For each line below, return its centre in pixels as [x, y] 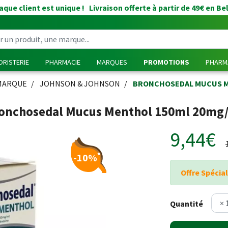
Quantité [187, 204]
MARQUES [112, 62]
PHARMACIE [63, 62]
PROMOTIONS [166, 62]
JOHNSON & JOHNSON [80, 83]
